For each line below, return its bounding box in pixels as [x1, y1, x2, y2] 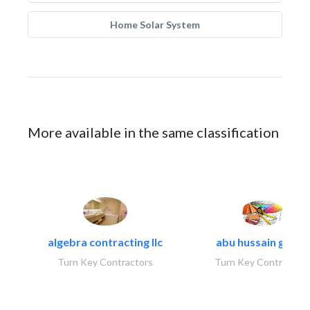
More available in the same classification [28, 124, 279, 140]
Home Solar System [110, 19, 200, 30]
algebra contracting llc [48, 235, 163, 248]
